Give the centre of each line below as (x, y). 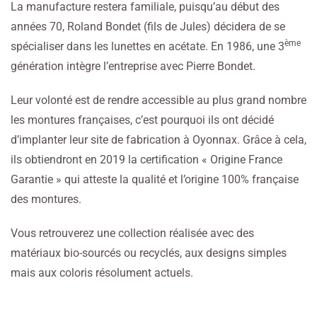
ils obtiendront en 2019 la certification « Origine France (146, 160)
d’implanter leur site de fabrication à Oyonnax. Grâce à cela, (158, 140)
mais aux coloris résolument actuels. (102, 273)
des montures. (46, 200)
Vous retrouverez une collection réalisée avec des (132, 234)
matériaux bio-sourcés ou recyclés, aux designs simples (149, 253)
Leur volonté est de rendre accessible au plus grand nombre (158, 100)
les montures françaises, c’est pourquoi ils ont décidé (142, 120)
